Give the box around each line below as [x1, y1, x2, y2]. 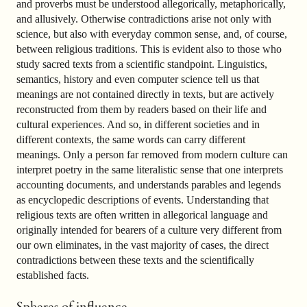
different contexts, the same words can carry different [16, 134, 245, 146]
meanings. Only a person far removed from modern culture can [16, 149, 288, 161]
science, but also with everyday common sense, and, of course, [16, 28, 287, 40]
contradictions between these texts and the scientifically [16, 254, 254, 267]
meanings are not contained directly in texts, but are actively [16, 88, 274, 101]
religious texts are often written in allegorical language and [16, 209, 268, 221]
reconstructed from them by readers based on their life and [16, 103, 267, 116]
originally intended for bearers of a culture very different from [16, 224, 282, 236]
